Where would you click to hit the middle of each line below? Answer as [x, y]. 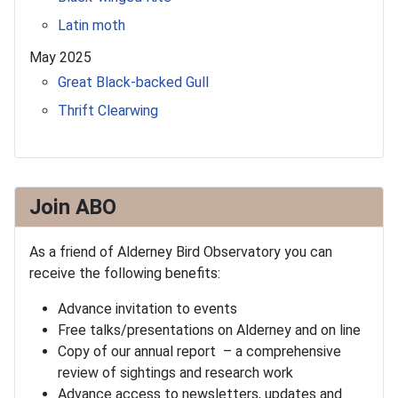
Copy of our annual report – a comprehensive [199, 352]
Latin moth [92, 26]
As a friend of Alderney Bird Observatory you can [181, 252]
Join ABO [73, 207]
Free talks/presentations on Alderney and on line [209, 330]
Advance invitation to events [147, 309]
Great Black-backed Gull [133, 83]
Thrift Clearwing [108, 111]
